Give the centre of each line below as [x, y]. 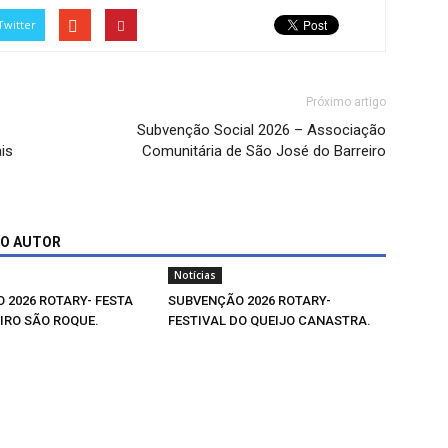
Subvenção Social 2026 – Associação [261, 130]
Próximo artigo [346, 102]
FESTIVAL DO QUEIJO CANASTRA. [269, 320]
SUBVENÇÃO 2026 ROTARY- [249, 300]
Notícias [195, 275]
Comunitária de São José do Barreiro [264, 151]
